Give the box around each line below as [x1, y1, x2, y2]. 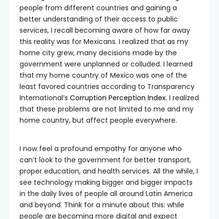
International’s [20, 93, 70, 103]
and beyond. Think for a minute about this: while [20, 200, 184, 210]
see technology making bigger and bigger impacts [20, 177, 193, 187]
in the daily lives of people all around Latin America [20, 189, 193, 198]
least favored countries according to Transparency [20, 82, 195, 91]
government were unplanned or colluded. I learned [20, 59, 193, 69]
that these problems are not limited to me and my [20, 104, 194, 114]
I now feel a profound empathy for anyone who [20, 144, 182, 153]
